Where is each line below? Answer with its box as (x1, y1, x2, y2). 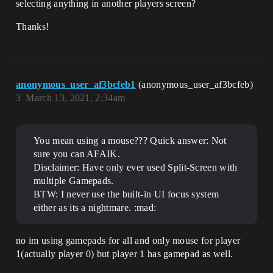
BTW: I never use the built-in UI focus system (34, 189, 219, 199)
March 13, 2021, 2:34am (26, 93, 126, 103)
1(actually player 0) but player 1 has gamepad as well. (16, 249, 233, 259)
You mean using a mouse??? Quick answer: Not (34, 135, 227, 146)
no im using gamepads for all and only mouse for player (16, 235, 241, 246)
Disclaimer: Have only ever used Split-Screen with (34, 162, 238, 172)
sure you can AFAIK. (34, 149, 121, 159)
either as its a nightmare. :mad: (34, 202, 157, 213)
